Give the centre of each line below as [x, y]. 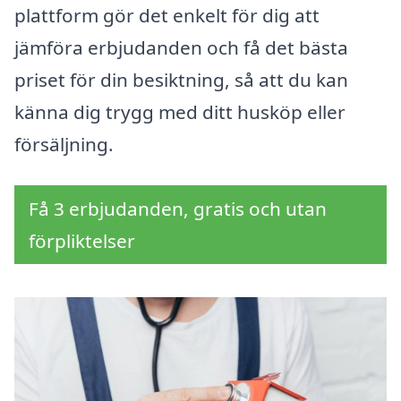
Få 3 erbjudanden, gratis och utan [178, 209]
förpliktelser [82, 241]
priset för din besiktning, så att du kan [181, 80]
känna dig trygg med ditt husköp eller [180, 112]
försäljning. [64, 145]
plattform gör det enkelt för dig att [167, 16]
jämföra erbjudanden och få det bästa [181, 48]
